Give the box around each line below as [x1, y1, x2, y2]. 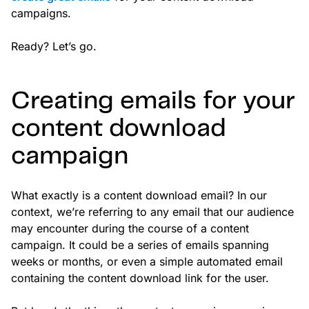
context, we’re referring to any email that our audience [11, 205, 294, 219]
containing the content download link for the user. [11, 271, 269, 286]
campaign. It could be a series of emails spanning [11, 238, 269, 252]
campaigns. [11, 6, 71, 21]
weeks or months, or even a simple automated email [11, 255, 283, 269]
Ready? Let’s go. [11, 39, 97, 54]
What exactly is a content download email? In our [11, 188, 267, 203]
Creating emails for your [11, 90, 295, 114]
